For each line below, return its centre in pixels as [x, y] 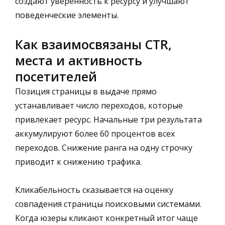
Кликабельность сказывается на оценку [94, 190]
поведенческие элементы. [67, 15]
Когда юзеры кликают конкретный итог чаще [106, 218]
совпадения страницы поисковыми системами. [108, 204]
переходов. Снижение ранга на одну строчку [104, 147]
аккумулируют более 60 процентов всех [95, 133]
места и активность [79, 60]
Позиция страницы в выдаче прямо [86, 91]
